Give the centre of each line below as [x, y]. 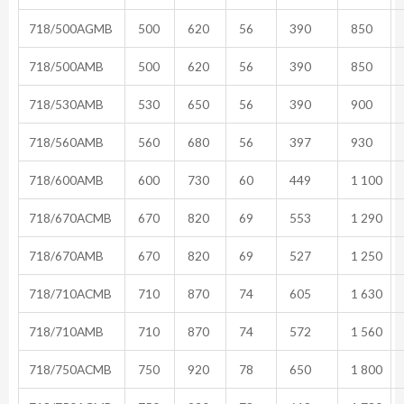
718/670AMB [65, 255]
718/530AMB [65, 104]
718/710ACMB [69, 293]
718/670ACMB [69, 217]
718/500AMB [65, 66]
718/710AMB [65, 331]
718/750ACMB [69, 369]
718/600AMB [65, 179]
